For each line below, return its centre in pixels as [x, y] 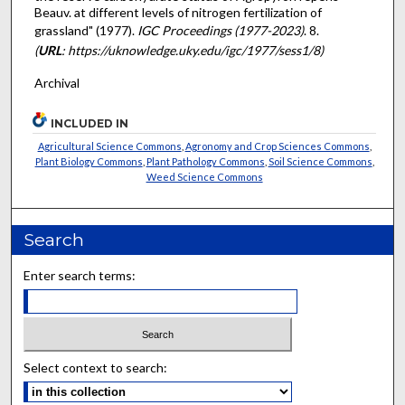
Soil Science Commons [320, 161]
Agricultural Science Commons [109, 146]
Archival [57, 83]
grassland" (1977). [85, 30]
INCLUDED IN [90, 123]
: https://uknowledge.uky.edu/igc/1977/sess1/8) [192, 50]
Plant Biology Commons [89, 161]
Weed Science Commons [204, 176]
